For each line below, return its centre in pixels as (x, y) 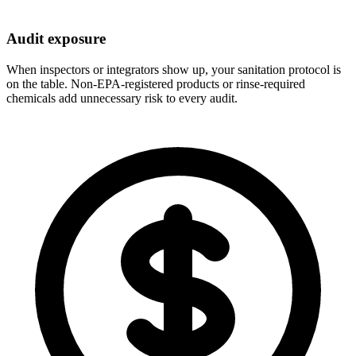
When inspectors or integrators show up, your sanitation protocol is (174, 69)
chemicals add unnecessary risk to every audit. (122, 98)
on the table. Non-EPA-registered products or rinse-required (156, 83)
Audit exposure (56, 38)
